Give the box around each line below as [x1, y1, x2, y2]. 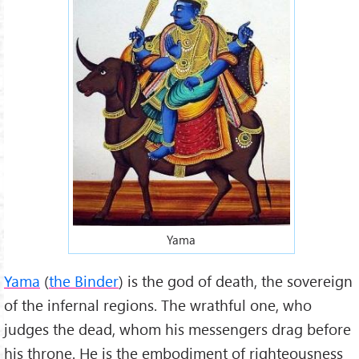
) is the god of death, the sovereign [119, 271, 353, 292]
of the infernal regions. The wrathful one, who [4, 295, 312, 316]
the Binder [49, 271, 119, 292]
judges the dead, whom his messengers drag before [4, 319, 351, 340]
